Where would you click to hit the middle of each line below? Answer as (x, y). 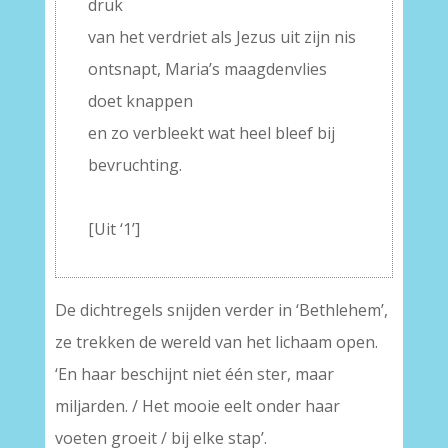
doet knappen (140, 101)
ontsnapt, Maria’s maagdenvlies (207, 69)
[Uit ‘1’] (113, 229)
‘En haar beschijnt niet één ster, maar (194, 374)
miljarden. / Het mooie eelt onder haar (197, 406)
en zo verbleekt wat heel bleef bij (211, 133)
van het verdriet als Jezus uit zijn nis (221, 37)
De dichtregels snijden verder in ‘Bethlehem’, (221, 310)
